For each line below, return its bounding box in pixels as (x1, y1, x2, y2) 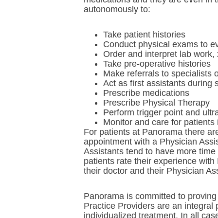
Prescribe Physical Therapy (103, 98, 210, 108)
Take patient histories (103, 30, 185, 39)
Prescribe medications (103, 88, 189, 98)
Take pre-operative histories (103, 59, 211, 69)
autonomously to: (84, 4, 150, 14)
